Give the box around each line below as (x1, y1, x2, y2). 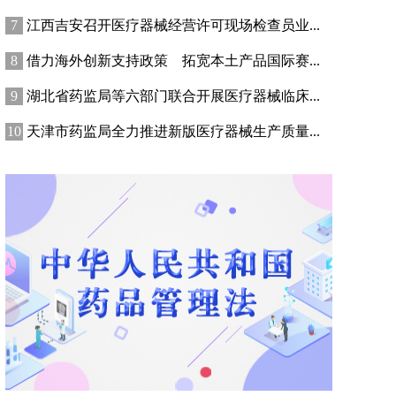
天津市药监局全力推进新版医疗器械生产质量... (27, 124, 320, 139)
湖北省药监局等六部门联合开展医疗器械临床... (27, 88, 320, 103)
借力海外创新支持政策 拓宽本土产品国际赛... (27, 53, 320, 68)
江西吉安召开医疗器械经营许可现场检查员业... (27, 18, 320, 33)
